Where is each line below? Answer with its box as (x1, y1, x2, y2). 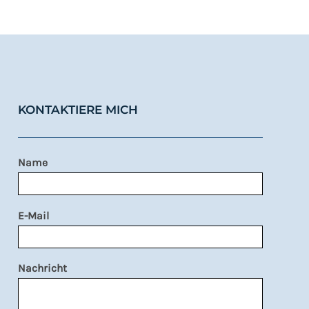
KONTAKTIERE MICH (18, 103, 139, 117)
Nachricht (18, 262, 68, 275)
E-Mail (18, 209, 50, 222)
